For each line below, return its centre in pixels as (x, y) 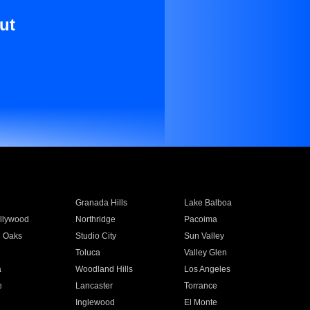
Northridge (95, 219)
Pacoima (201, 219)
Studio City (95, 236)
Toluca (88, 253)
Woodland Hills (104, 269)
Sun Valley (204, 236)
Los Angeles (208, 269)
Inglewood (95, 302)
